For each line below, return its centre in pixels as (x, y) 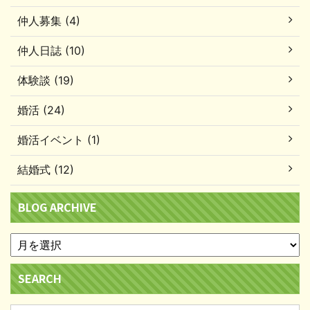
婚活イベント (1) (59, 139)
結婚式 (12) (46, 169)
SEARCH (40, 278)
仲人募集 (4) (49, 20)
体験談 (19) (46, 80)
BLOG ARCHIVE (57, 207)
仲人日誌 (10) (51, 50)
